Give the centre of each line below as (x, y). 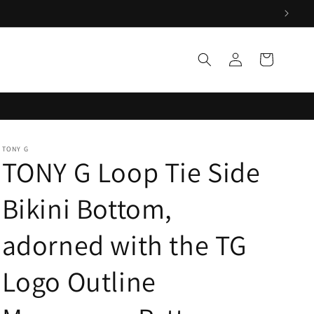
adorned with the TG (124, 245)
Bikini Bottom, (87, 208)
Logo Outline (79, 281)
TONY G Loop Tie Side (131, 172)
